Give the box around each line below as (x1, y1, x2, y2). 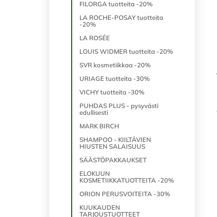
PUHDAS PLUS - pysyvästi (79, 102, 158, 109)
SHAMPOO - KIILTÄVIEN (79, 136, 151, 143)
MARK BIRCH (79, 122, 119, 130)
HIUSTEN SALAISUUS (79, 142, 145, 150)
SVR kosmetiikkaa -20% (79, 61, 151, 69)
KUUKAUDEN (79, 203, 120, 211)
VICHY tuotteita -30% (79, 88, 144, 96)
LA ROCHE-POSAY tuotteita (79, 14, 163, 21)
